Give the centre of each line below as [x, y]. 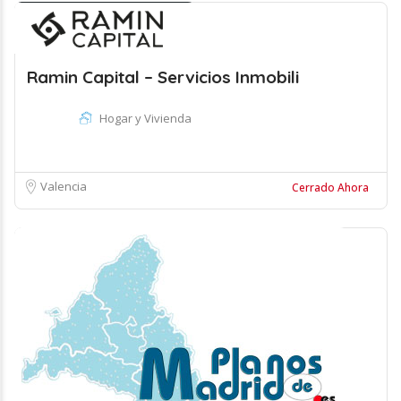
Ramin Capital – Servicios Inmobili [163, 77]
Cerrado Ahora [330, 188]
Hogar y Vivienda [145, 118]
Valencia [64, 186]
